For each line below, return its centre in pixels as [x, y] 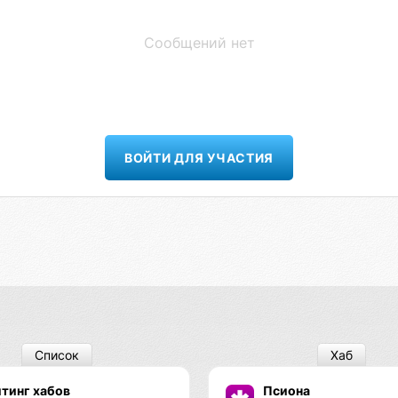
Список [57, 354]
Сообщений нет [199, 43]
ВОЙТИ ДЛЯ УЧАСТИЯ [199, 157]
